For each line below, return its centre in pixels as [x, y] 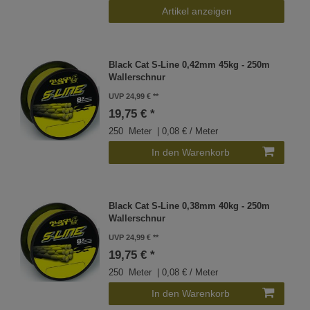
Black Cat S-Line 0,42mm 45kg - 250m [190, 65]
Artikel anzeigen [197, 11]
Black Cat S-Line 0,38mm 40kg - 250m [190, 207]
